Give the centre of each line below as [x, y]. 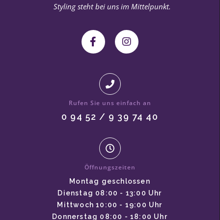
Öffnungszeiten [110, 167]
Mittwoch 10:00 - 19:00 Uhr [110, 205]
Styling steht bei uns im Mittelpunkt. [112, 7]
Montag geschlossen [110, 181]
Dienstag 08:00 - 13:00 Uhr [110, 193]
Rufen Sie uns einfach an [110, 103]
